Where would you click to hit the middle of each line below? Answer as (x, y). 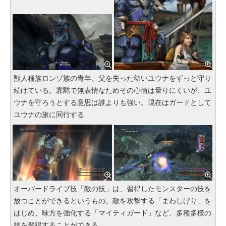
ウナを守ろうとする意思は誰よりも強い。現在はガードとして (112, 103)
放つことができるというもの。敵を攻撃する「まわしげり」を (112, 201)
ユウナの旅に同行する (49, 115)
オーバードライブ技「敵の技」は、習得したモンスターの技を (112, 189)
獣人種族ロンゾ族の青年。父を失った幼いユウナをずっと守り (112, 78)
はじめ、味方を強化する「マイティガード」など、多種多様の (112, 213)
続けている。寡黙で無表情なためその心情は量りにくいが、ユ (112, 91)
